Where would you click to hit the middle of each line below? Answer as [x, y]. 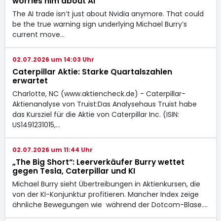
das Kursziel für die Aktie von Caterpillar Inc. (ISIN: [95, 114]
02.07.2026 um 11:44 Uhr [52, 149]
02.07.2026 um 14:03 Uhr [53, 59]
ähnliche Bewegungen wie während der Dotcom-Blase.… [110, 204]
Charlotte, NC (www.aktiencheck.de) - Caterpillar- [99, 93]
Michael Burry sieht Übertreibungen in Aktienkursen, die [106, 184]
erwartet [30, 80]
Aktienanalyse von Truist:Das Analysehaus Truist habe [104, 104]
